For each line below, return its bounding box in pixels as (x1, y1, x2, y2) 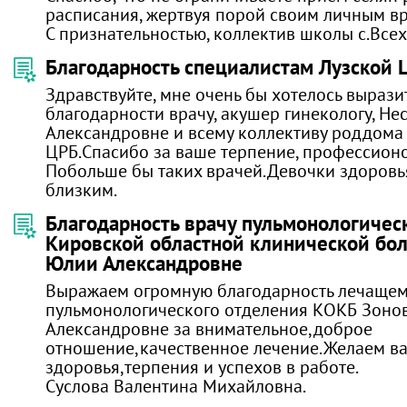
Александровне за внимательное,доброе (45, 317, 372, 340)
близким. (45, 178, 117, 201)
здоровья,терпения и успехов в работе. (45, 355, 359, 378)
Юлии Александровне (45, 250, 243, 276)
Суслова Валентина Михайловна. (45, 374, 306, 397)
